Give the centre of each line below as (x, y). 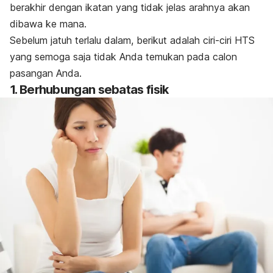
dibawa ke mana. (48, 24)
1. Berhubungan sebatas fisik (89, 90)
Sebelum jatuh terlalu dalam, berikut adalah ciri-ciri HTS (132, 41)
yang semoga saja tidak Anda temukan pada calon (123, 57)
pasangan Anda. (46, 73)
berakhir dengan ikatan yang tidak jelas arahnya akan (130, 8)
